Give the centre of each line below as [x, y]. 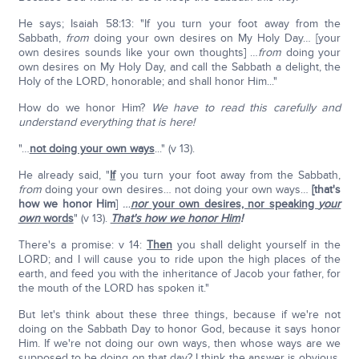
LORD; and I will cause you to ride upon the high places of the [179, 260]
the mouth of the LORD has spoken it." [113, 288]
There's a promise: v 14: [82, 245]
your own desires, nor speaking [235, 204]
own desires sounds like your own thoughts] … [138, 53]
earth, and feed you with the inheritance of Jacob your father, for [179, 274]
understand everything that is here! [106, 123]
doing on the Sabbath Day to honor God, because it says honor [179, 329]
